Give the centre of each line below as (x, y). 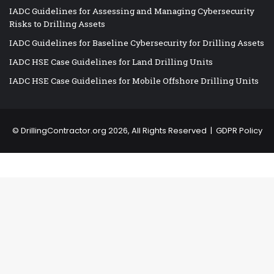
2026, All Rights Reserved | (161, 131)
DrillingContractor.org (63, 131)
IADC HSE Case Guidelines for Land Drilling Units (111, 62)
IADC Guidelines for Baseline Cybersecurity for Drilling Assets (137, 43)
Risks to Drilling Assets (57, 24)
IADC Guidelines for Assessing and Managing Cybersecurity (132, 11)
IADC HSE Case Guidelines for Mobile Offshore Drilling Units (134, 81)
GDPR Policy (239, 131)
